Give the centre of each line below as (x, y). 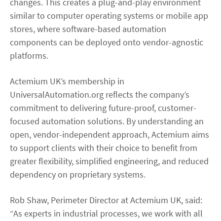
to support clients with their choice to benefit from (104, 147)
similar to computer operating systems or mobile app (109, 15)
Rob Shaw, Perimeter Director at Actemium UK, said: (106, 200)
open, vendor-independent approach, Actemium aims (110, 134)
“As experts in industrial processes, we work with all (106, 213)
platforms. (29, 55)
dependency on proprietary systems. (78, 174)
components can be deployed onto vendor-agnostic (107, 42)
